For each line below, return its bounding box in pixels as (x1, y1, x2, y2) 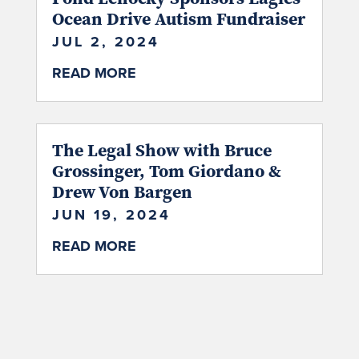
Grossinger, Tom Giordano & (51, 159, 281, 184)
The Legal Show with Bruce (51, 138, 272, 163)
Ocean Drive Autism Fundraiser (51, 6, 305, 31)
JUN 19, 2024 (51, 204, 171, 226)
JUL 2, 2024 (51, 31, 159, 53)
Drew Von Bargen (51, 179, 192, 204)
